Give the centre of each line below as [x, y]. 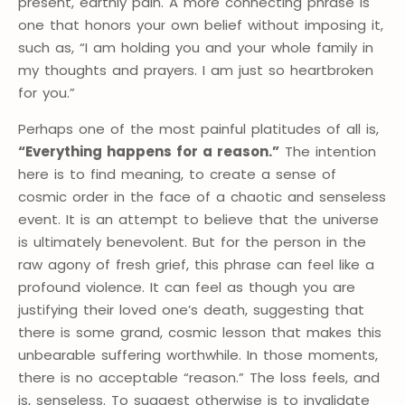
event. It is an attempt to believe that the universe [198, 220]
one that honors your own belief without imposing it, [201, 25]
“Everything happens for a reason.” [149, 152]
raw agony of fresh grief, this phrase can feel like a [196, 265]
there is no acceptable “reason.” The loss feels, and [199, 378]
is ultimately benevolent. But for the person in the [192, 242]
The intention [328, 152]
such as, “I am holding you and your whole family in [196, 48]
